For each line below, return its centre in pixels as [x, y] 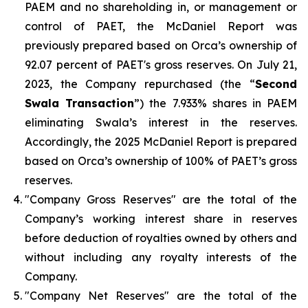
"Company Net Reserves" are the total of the [161, 295]
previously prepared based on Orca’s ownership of [161, 45]
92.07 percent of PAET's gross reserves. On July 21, [161, 64]
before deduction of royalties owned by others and [161, 238]
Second [276, 84]
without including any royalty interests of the [161, 257]
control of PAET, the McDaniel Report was [161, 26]
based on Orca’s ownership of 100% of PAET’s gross [161, 161]
